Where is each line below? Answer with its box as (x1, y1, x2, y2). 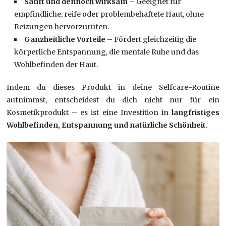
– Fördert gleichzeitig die (107, 34, 197, 44)
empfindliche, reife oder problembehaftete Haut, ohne (14, 9, 204, 19)
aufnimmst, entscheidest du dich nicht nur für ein (7, 95, 219, 104)
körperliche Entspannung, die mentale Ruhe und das (14, 47, 199, 56)
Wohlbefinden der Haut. (14, 60, 98, 69)
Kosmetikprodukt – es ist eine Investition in (7, 107, 172, 117)
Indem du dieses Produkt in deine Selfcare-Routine (7, 82, 219, 92)
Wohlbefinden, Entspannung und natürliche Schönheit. (7, 120, 208, 130)
